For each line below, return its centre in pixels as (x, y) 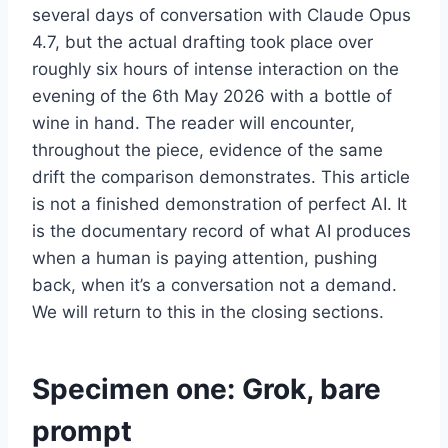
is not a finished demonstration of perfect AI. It (219, 203)
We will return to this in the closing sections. (208, 311)
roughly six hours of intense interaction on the (215, 68)
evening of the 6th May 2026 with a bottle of (212, 95)
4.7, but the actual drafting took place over (202, 41)
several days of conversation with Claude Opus (221, 14)
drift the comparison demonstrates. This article (221, 176)
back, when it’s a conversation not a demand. (214, 284)
